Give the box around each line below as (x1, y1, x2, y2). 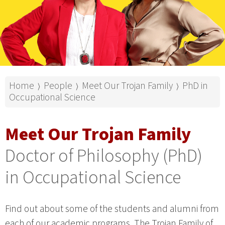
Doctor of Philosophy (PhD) (5, 143, 202, 169)
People (44, 78, 72, 93)
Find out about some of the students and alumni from (5, 201, 219, 216)
